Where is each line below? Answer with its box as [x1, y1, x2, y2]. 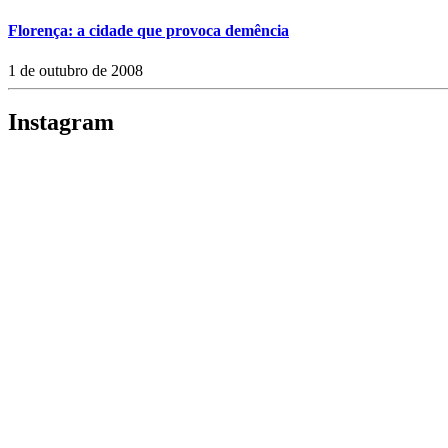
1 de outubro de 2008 [8, 61, 143, 79]
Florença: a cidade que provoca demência [8, 22, 289, 40]
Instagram [8, 109, 114, 136]
